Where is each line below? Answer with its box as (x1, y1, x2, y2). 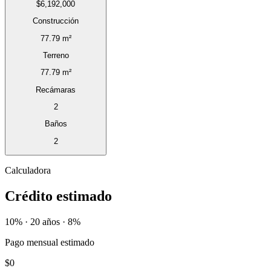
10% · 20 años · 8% (5, 216, 80, 227)
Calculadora (5, 165, 51, 176)
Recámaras (36, 85, 76, 94)
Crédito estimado (5, 188, 112, 204)
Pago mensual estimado (5, 237, 94, 247)
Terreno (42, 51, 69, 60)
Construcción (33, 16, 79, 26)
